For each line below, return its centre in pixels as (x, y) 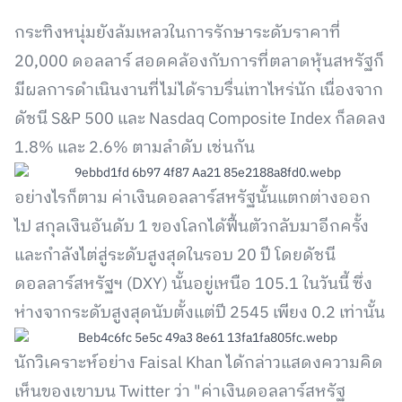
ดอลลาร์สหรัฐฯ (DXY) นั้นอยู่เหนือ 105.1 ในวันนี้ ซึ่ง (193, 284)
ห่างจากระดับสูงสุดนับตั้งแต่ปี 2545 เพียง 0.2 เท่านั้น (200, 313)
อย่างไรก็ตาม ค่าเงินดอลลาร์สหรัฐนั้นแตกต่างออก (192, 198)
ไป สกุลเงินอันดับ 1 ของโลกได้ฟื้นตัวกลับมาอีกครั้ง (192, 227)
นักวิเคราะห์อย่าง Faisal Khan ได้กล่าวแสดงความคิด (199, 363)
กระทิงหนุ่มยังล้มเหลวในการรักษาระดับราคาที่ (178, 33)
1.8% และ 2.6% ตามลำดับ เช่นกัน (135, 148)
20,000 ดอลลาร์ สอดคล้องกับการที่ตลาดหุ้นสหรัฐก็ (199, 62)
